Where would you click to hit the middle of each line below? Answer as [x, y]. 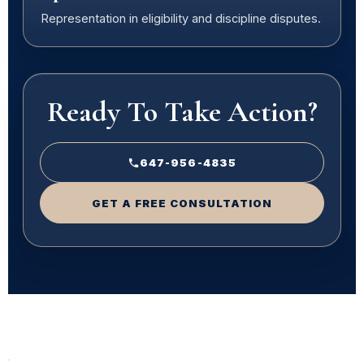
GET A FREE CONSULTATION [182, 203]
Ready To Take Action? [182, 112]
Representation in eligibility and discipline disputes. [181, 18]
